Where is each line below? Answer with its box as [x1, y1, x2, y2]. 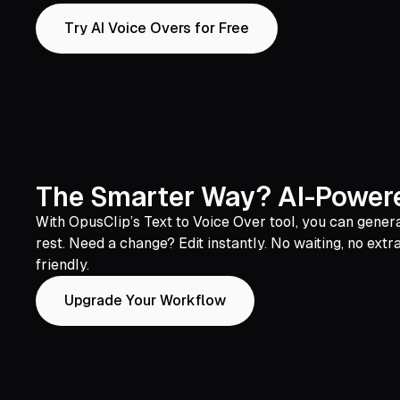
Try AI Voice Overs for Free [64, 20, 249, 37]
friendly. [36, 256, 89, 274]
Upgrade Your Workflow [64, 292, 226, 310]
